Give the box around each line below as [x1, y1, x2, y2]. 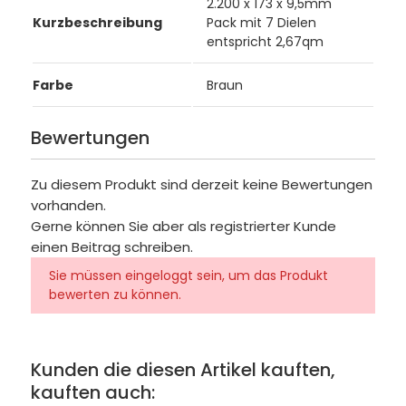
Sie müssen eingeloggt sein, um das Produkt [48, 266, 328, 285]
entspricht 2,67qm [206, 32, 324, 51]
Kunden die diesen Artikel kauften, [30, 357, 335, 383]
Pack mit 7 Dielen [206, 13, 316, 32]
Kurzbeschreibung [32, 13, 162, 32]
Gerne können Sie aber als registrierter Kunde [30, 217, 336, 237]
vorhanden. [30, 196, 106, 216]
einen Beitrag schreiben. [30, 237, 193, 257]
